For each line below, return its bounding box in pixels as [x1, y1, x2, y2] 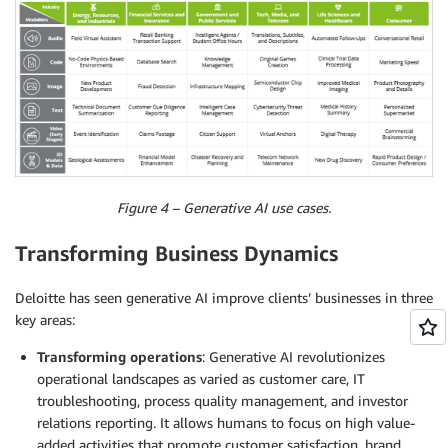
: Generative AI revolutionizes [202, 348, 385, 366]
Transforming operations [37, 348, 202, 366]
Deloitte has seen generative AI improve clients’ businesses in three [15, 289, 433, 307]
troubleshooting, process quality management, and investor [37, 392, 408, 410]
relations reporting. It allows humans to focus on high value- [37, 414, 415, 432]
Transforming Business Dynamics [15, 240, 338, 266]
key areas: [15, 311, 75, 329]
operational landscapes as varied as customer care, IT [37, 370, 365, 388]
